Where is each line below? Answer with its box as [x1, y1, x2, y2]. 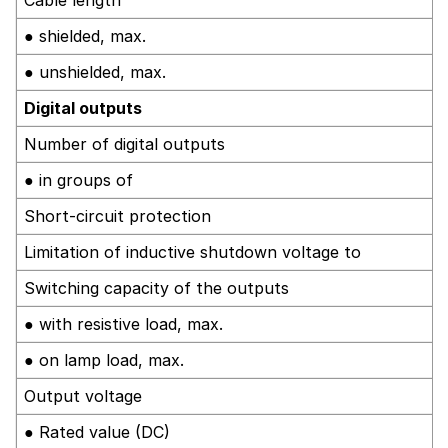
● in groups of [24, 169, 133, 190]
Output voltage [24, 385, 142, 406]
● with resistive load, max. [24, 313, 223, 334]
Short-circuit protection [24, 205, 211, 226]
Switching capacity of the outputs [24, 277, 289, 298]
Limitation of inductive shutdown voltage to [24, 241, 361, 262]
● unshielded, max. [24, 61, 166, 82]
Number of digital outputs [24, 133, 225, 154]
